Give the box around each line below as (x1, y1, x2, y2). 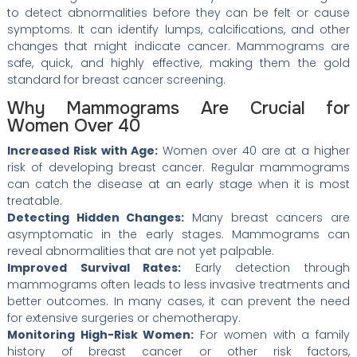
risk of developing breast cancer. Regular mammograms (6, 159, 351, 176)
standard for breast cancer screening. (6, 72, 226, 88)
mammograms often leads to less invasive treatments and (6, 277, 351, 293)
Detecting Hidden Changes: (6, 210, 185, 226)
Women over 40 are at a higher (158, 143, 351, 159)
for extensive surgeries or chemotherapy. (6, 310, 241, 327)
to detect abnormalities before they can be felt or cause (6, 5, 351, 22)
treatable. (6, 193, 62, 210)
